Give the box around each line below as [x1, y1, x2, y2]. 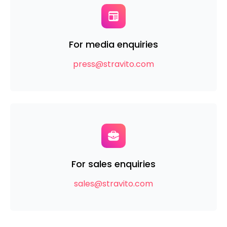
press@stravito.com [73, 58, 154, 70]
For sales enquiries [71, 158, 156, 170]
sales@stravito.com [74, 178, 153, 190]
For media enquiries [69, 38, 158, 51]
